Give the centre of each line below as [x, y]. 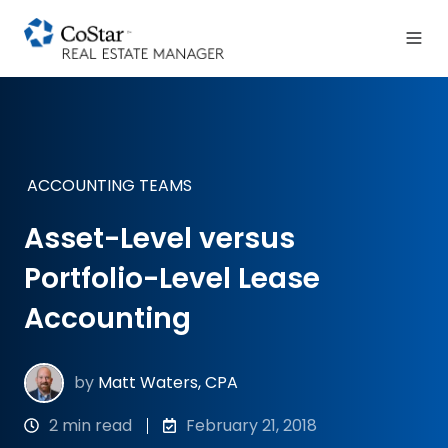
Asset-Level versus [159, 239]
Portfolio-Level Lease [172, 279]
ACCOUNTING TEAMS [109, 186]
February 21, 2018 [252, 425]
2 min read [91, 425]
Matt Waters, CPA [168, 383]
